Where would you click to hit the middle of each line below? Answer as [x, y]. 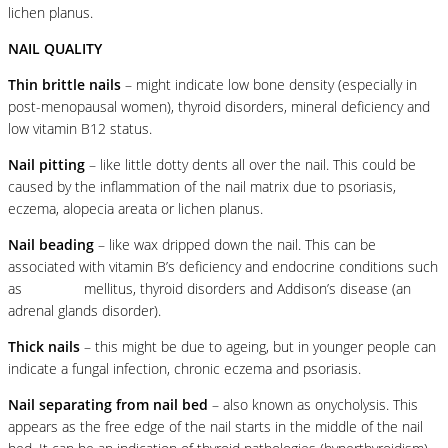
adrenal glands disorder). [84, 310]
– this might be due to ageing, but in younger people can [258, 346]
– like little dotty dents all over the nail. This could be [250, 164]
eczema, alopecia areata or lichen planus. [135, 208]
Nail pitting [46, 164]
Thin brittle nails [64, 84]
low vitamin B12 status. [80, 128]
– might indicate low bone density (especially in [269, 84]
